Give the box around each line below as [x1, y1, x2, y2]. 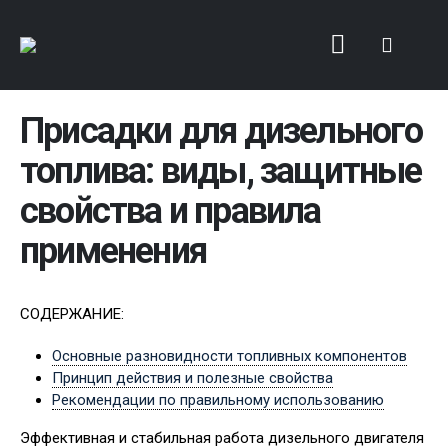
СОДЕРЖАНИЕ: [20, 305, 124, 323]
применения [20, 230, 206, 272]
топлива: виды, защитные [20, 150, 422, 192]
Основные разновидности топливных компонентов [52, 347, 407, 365]
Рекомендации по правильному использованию [52, 391, 384, 409]
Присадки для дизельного [20, 110, 423, 152]
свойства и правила [20, 190, 321, 232]
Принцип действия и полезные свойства [52, 369, 333, 387]
